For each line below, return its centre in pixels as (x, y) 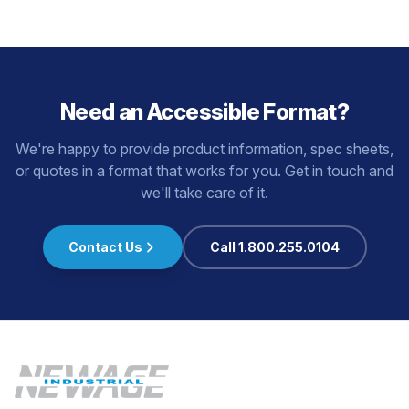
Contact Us (105, 247)
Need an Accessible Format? (204, 112)
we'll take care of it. (204, 193)
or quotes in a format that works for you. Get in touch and (204, 171)
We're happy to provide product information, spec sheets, (204, 149)
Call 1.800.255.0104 (274, 247)
